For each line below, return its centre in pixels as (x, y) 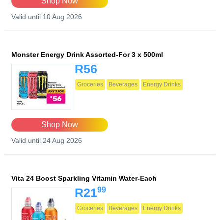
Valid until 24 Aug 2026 (47, 141)
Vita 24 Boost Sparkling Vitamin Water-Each (84, 179)
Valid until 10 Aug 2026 (47, 17)
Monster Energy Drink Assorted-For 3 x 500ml (87, 55)
